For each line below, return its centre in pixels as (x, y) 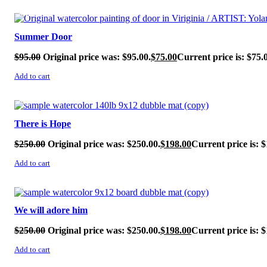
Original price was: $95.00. (97, 57)
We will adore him (51, 210)
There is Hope (43, 123)
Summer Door (43, 36)
